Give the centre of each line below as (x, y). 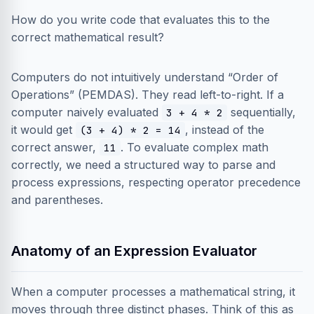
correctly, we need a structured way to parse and (143, 165)
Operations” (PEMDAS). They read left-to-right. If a (148, 95)
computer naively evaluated (87, 112)
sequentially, (261, 112)
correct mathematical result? (88, 37)
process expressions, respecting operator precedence (156, 182)
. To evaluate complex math (194, 147)
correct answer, (55, 147)
